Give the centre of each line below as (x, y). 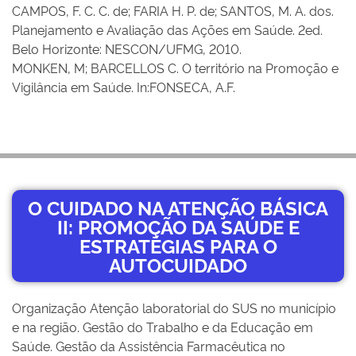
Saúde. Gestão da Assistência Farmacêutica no (149, 346)
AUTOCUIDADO (178, 264)
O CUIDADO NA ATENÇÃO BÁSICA (178, 207)
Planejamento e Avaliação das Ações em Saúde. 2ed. (167, 29)
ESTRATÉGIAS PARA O (178, 245)
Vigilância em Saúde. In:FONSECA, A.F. (124, 87)
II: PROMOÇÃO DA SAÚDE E (178, 226)
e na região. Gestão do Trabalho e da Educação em (163, 327)
